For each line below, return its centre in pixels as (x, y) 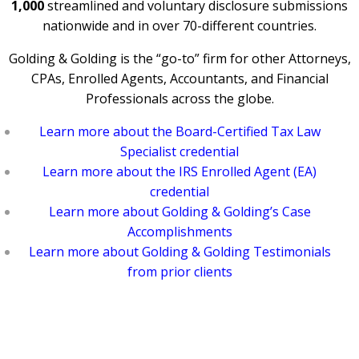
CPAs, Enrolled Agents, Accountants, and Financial (179, 79)
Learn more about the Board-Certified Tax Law (179, 132)
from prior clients (179, 272)
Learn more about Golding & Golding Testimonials (179, 252)
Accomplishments (179, 232)
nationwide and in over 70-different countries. (179, 26)
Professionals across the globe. (179, 99)
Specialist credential (179, 152)
